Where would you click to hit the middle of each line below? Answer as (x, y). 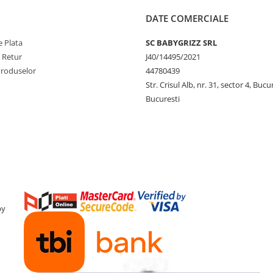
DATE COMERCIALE (187, 18)
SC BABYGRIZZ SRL (181, 43)
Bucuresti (163, 99)
